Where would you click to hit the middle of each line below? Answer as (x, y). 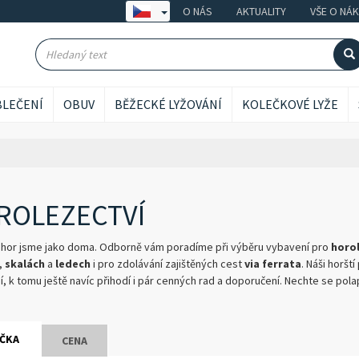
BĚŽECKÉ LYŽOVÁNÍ (168, 104)
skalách (26, 264)
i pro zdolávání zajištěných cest (168, 264)
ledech (74, 264)
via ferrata (272, 264)
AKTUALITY (261, 11)
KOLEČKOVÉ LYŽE (290, 104)
